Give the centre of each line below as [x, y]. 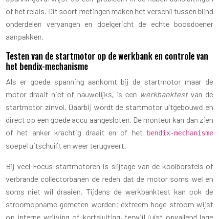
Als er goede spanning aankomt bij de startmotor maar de [109, 81]
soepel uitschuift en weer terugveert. [66, 145]
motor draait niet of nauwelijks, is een [73, 94]
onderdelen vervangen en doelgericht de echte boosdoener [109, 23]
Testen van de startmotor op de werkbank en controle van [107, 55]
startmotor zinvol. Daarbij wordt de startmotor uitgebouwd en [109, 107]
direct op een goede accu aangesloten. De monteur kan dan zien [109, 119]
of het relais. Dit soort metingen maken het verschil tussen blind [109, 11]
